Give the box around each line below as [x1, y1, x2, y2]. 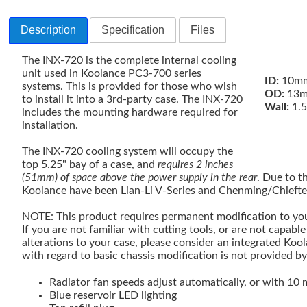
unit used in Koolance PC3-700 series [22, 68, 202, 79]
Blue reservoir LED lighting [49, 290, 177, 302]
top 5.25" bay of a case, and [22, 159, 158, 171]
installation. [22, 120, 79, 132]
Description [21, 24, 77, 36]
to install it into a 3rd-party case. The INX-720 [22, 94, 243, 106]
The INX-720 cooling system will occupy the [22, 146, 234, 158]
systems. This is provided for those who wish [22, 81, 238, 93]
